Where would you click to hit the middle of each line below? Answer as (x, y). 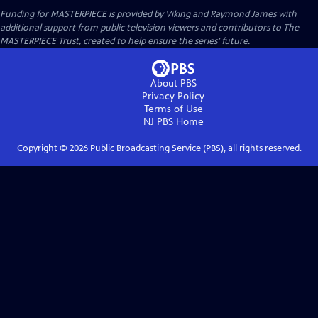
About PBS (173, 83)
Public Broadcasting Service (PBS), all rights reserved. (194, 148)
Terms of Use (173, 109)
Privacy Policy (173, 96)
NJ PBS (158, 121)
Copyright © (43, 148)
